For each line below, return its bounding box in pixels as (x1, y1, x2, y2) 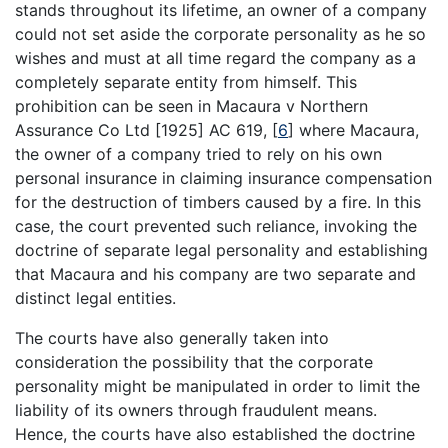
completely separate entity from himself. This (15, 71, 357, 92)
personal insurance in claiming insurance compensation (15, 167, 432, 188)
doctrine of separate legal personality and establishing (15, 239, 428, 260)
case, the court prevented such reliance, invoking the (15, 215, 417, 236)
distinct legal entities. (15, 287, 176, 308)
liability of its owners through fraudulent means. (15, 399, 377, 420)
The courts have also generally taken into (15, 327, 329, 348)
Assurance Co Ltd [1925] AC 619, (15, 119, 272, 140)
